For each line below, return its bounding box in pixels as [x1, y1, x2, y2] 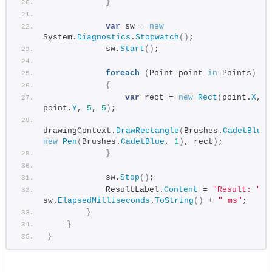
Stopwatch [135, 33, 179, 42]
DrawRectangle [116, 126, 179, 136]
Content [164, 185, 198, 195]
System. [43, 33, 77, 42]
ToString [155, 196, 194, 206]
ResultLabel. [47, 185, 164, 195]
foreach [106, 69, 140, 78]
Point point [149, 69, 208, 78]
